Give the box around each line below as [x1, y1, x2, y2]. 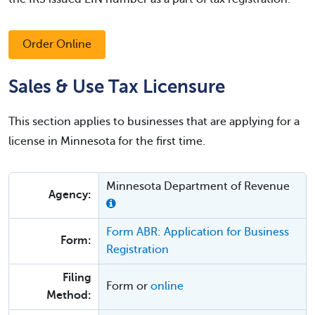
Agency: [49, 188, 91, 201]
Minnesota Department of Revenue [106, 180, 290, 193]
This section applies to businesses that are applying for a [8, 115, 300, 128]
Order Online [22, 38, 91, 51]
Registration [106, 243, 169, 256]
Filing [63, 271, 91, 284]
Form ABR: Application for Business [106, 226, 289, 238]
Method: [46, 289, 91, 302]
